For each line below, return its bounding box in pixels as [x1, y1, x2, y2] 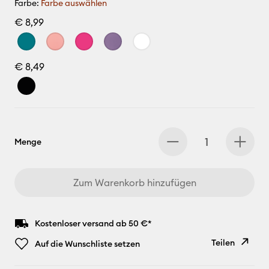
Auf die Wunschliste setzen [35, 238, 140, 249]
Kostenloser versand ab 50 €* [35, 218, 152, 229]
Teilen [211, 237, 235, 248]
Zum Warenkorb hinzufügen [73, 177, 196, 189]
